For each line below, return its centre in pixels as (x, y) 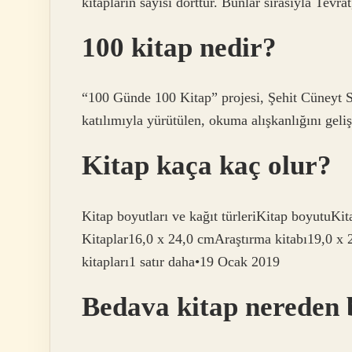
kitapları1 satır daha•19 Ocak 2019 (181, 261)
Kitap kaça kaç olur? (207, 166)
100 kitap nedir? (179, 47)
